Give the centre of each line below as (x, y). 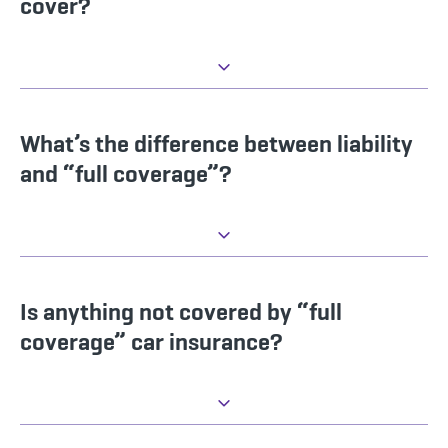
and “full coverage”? (126, 174)
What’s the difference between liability (216, 144)
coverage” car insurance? (151, 342)
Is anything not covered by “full (181, 312)
